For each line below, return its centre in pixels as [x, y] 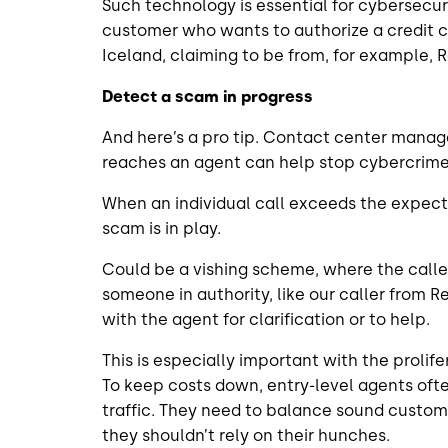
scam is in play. [165, 228]
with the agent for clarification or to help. [270, 319]
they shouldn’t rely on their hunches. [248, 435]
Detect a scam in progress [208, 96]
